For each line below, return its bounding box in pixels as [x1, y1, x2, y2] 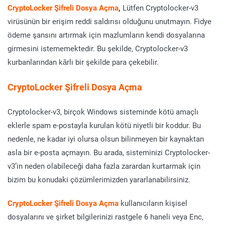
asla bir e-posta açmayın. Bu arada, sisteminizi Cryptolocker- [8, 147, 210, 157]
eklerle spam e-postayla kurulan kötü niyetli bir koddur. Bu [8, 120, 201, 130]
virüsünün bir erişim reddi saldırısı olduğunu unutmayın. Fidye [8, 16, 211, 26]
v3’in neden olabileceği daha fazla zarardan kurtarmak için [8, 161, 200, 171]
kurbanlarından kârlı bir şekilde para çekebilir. [8, 57, 159, 67]
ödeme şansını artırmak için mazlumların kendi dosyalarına [8, 30, 205, 40]
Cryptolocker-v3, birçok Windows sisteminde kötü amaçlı [8, 106, 198, 117]
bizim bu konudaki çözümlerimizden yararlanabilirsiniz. [8, 174, 190, 184]
